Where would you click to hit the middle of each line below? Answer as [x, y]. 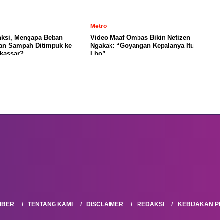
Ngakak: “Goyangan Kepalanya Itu [142, 45]
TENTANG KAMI [50, 204]
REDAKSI [150, 204]
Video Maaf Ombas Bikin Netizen [140, 37]
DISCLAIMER [105, 204]
